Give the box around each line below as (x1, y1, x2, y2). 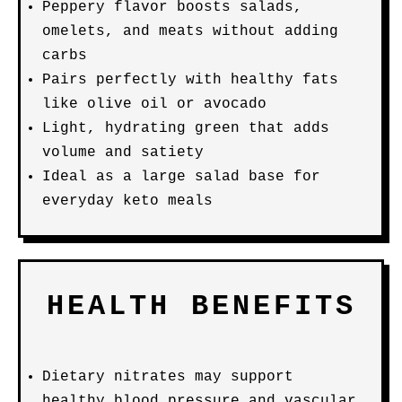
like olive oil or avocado (42, 96, 267, 112)
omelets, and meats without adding (42, 23, 338, 39)
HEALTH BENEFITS (46, 290, 356, 323)
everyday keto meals (42, 193, 213, 209)
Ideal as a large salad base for (42, 169, 320, 185)
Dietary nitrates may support (42, 369, 293, 385)
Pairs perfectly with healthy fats (42, 72, 338, 88)
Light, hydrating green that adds (42, 120, 329, 136)
